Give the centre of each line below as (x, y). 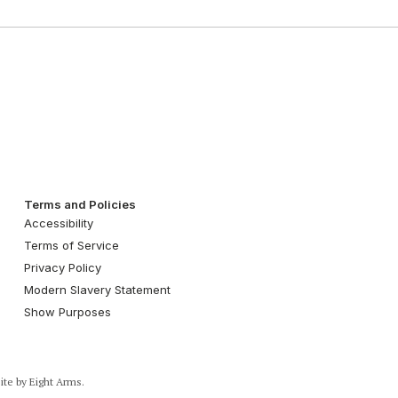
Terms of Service (71, 245)
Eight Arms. (57, 381)
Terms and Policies (80, 204)
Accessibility (58, 223)
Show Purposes (67, 311)
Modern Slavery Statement (97, 289)
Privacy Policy (62, 267)
